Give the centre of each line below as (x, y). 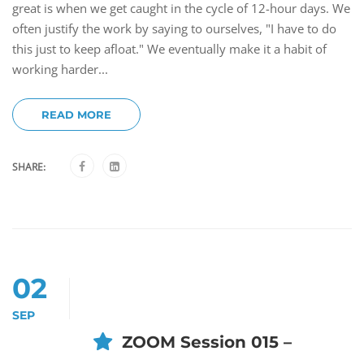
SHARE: (29, 167)
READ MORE (76, 114)
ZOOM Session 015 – (207, 342)
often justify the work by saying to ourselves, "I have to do (174, 28)
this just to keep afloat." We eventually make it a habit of (169, 48)
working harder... (60, 69)
